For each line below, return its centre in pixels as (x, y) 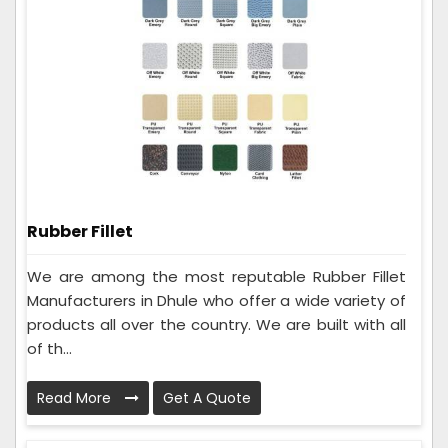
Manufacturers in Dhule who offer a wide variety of (216, 301)
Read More (76, 398)
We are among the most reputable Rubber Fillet (216, 277)
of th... (49, 349)
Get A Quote (207, 398)
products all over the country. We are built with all (216, 325)
